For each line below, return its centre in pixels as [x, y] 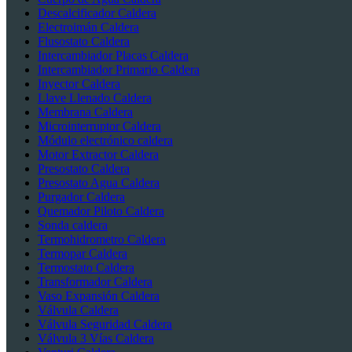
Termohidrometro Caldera [102, 240]
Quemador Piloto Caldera [101, 211]
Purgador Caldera [81, 197]
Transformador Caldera [95, 282]
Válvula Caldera [78, 310]
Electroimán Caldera [88, 27]
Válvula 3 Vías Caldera [96, 339]
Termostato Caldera [86, 268]
